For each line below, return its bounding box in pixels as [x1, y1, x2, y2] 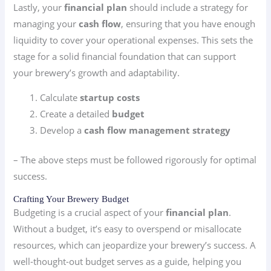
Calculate [40, 91, 80, 104]
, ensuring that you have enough [121, 17, 256, 30]
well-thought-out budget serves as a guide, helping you [13, 255, 242, 267]
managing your [13, 17, 79, 30]
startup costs [80, 91, 140, 104]
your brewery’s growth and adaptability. [13, 66, 180, 79]
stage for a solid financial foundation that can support [13, 50, 237, 62]
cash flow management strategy [84, 124, 231, 137]
